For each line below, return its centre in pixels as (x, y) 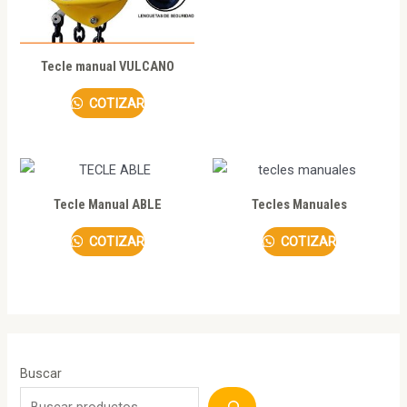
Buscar (41, 373)
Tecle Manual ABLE (107, 205)
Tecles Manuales (300, 205)
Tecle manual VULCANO (107, 66)
